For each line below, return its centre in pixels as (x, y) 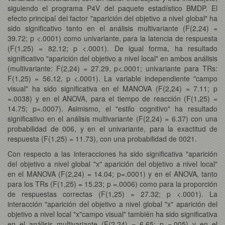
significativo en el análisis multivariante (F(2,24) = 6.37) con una (113, 118)
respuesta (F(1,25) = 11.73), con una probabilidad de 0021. (102, 138)
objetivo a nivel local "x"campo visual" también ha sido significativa (113, 214)
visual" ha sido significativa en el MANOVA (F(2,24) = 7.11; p (113, 88)
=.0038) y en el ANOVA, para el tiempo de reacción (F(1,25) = (113, 98)
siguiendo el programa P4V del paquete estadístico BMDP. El (113, 8)
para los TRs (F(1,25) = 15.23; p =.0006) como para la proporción (113, 184)
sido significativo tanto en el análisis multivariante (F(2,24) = (113, 28)
